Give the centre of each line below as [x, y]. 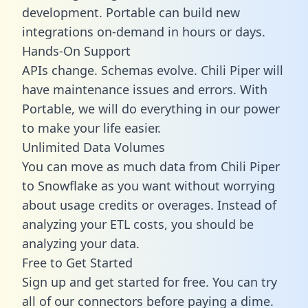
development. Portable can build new [131, 12]
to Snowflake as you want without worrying [148, 185]
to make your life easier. [91, 128]
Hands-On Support [76, 51]
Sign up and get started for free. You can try [150, 282]
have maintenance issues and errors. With [145, 89]
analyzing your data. [81, 243]
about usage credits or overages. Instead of [149, 205]
